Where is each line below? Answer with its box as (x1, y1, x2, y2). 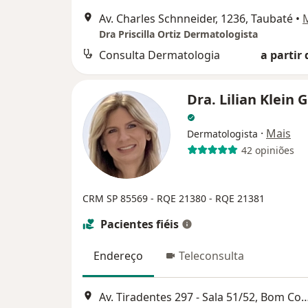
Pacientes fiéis (100, 217, 179, 232)
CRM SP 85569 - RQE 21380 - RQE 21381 (82, 192, 265, 206)
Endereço (93, 248, 143, 264)
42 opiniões (241, 143, 294, 157)
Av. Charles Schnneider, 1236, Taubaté (99, 11, 293, 27)
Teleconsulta (179, 248, 244, 264)
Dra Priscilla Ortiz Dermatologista (99, 27, 258, 41)
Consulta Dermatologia (99, 47, 220, 63)
